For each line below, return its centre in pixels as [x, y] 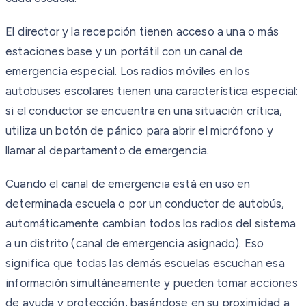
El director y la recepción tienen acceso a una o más [142, 31]
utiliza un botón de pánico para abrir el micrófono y [139, 130]
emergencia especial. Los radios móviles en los [128, 71]
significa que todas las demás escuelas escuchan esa [145, 263]
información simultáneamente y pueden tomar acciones [152, 282]
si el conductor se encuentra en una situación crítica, [144, 110]
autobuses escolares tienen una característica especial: [152, 91]
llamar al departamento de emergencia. [108, 150]
